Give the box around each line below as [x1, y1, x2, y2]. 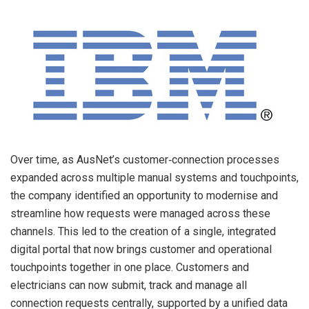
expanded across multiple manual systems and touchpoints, [10, 170, 299, 184]
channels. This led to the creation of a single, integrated [10, 224, 276, 238]
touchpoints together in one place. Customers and [10, 260, 249, 274]
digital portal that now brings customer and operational [10, 242, 272, 256]
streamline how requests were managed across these [10, 206, 270, 220]
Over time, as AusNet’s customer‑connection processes [10, 152, 279, 166]
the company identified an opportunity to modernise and [10, 188, 278, 202]
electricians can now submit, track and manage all [10, 278, 247, 292]
